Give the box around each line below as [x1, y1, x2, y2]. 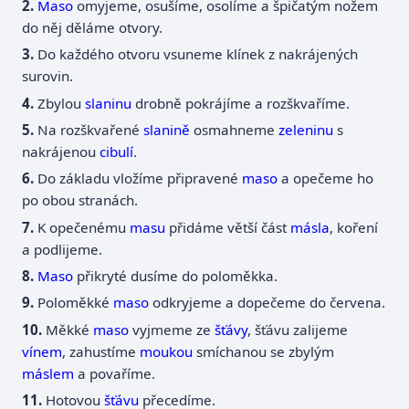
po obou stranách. [22, 191, 139, 210]
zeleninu [278, 121, 334, 140]
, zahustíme [62, 341, 141, 361]
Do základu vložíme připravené [37, 169, 243, 188]
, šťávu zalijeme [247, 320, 349, 339]
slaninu [85, 93, 132, 112]
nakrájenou [22, 142, 100, 162]
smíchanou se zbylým [193, 341, 335, 361]
